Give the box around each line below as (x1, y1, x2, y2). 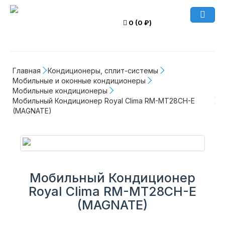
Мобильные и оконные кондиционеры (13, 76, 146, 85)
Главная (13, 66, 41, 75)
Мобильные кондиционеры (13, 86, 107, 95)
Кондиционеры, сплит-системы (48, 66, 158, 75)
